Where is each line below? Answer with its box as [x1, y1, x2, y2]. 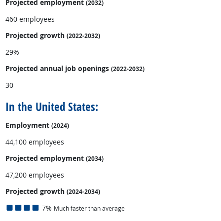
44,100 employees [5, 137, 64, 147]
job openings [65, 64, 109, 73]
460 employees [5, 14, 55, 24]
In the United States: [5, 99, 98, 114]
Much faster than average [53, 204, 125, 213]
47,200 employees [5, 170, 64, 180]
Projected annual [5, 64, 65, 73]
